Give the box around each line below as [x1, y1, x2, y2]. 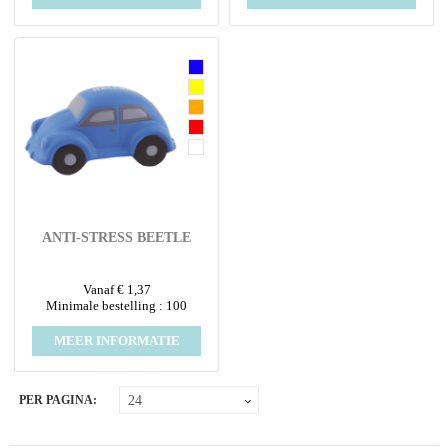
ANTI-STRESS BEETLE [42, 230, 192, 246]
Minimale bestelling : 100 [46, 297, 188, 313]
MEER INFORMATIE [53, 332, 180, 348]
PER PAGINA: [19, 392, 97, 407]
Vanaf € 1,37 [82, 281, 151, 297]
